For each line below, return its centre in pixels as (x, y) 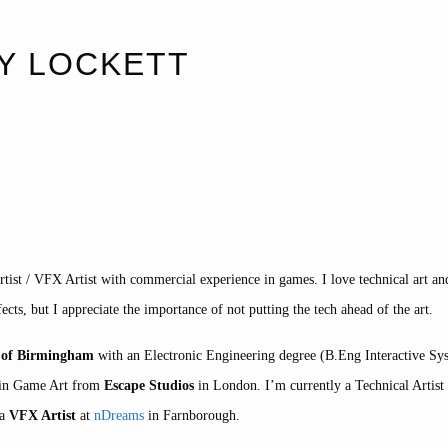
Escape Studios (149, 385)
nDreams (119, 415)
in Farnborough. (192, 415)
